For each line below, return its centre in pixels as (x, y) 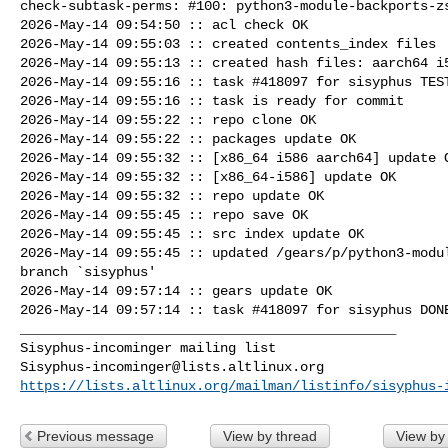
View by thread (269, 435)
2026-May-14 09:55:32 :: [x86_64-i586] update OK (208, 176)
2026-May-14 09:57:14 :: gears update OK (176, 290)
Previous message (95, 435)
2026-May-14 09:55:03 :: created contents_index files (228, 43)
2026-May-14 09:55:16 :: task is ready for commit (212, 100)
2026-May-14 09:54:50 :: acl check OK (164, 24)
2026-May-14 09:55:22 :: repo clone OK (168, 119)
